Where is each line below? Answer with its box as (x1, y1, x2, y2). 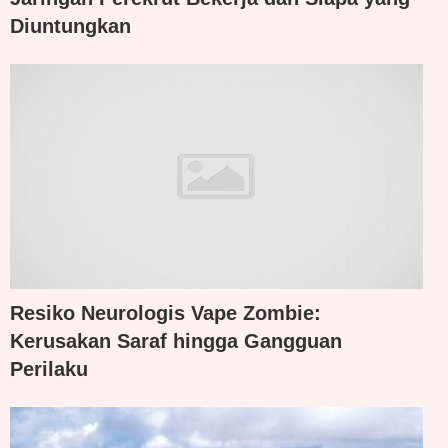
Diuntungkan (10, 15, 131, 38)
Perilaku (10, 357, 88, 380)
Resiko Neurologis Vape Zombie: (10, 301, 321, 324)
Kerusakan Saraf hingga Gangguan (10, 329, 342, 352)
